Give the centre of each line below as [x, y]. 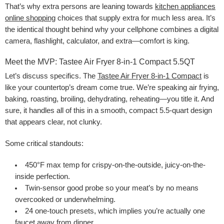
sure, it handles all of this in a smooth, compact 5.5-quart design [108, 110]
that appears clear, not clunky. [53, 122]
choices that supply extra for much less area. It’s [135, 18]
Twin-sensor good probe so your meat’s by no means [111, 188]
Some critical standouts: [44, 143]
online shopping [30, 18]
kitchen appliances [185, 6]
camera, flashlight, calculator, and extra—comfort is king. [97, 41]
